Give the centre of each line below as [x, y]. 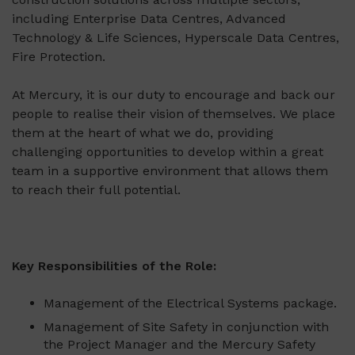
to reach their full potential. [96, 190]
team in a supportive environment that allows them [170, 171]
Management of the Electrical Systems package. [190, 303]
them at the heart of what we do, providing [143, 133]
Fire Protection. [59, 57]
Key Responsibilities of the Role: [114, 266]
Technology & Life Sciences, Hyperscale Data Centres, [176, 38]
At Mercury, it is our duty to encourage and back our [174, 95]
